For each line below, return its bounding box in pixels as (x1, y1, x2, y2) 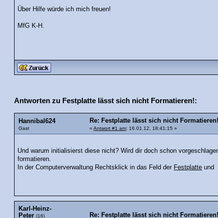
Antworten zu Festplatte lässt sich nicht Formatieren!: (14, 96, 197, 105)
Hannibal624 (18, 117, 55, 125)
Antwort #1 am (93, 125, 126, 131)
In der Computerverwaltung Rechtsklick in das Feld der (18, 164, 174, 171)
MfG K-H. (18, 22, 45, 29)
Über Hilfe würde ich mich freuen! (18, 5, 111, 13)
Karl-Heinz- (18, 205, 52, 213)
